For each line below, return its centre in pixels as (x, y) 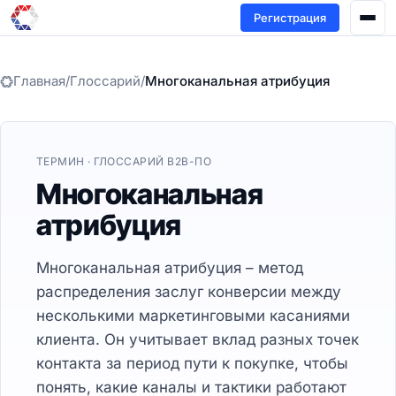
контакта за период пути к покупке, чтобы (192, 363)
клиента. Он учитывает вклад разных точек (198, 339)
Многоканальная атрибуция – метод (170, 268)
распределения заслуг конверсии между (189, 292)
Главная (39, 81)
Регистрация (290, 17)
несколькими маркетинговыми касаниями (193, 316)
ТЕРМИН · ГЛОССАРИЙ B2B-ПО (124, 161)
